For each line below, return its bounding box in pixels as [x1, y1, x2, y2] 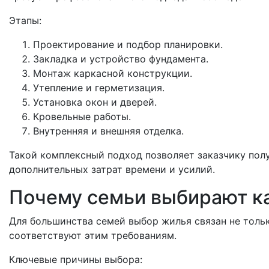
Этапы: [9, 14, 41, 26]
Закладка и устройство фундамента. [33, 53, 208, 65]
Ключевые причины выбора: [9, 253, 142, 265]
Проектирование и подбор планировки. [33, 38, 223, 50]
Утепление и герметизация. [33, 82, 165, 94]
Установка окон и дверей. [33, 96, 157, 108]
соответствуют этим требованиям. [9, 229, 177, 241]
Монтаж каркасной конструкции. [33, 67, 192, 79]
